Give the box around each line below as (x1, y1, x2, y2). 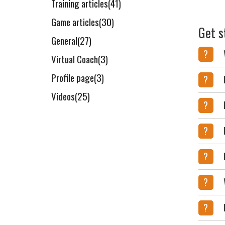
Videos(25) (51, 89, 90, 103)
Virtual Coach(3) (51, 52, 108, 66)
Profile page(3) (51, 70, 104, 84)
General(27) (51, 33, 91, 47)
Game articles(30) (51, 15, 114, 29)
